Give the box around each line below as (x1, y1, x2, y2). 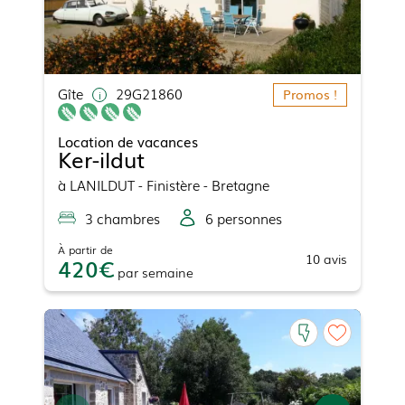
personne (213, 208, 276, 229)
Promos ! (283, 85, 337, 104)
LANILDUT (70, 174, 135, 195)
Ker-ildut (58, 143, 145, 175)
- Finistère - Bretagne (135, 174, 269, 195)
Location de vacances (58, 131, 198, 152)
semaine (142, 263, 193, 282)
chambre (93, 208, 154, 229)
